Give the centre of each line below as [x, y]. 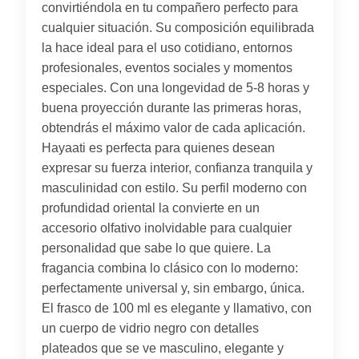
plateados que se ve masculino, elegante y [163, 348]
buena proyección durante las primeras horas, [171, 107]
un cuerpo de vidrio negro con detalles [150, 328]
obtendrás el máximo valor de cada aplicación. [173, 127]
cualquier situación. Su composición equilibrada [178, 27]
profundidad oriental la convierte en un [151, 208]
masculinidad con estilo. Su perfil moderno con [174, 188]
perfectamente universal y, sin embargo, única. [173, 288]
